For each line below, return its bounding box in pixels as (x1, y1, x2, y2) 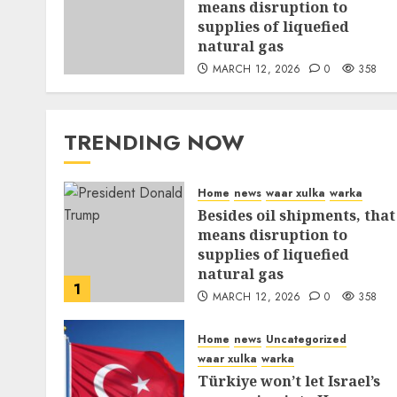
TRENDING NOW (64, 127, 245, 158)
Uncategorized (266, 331, 346, 347)
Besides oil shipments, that (198, 206, 395, 225)
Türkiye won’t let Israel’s (198, 371, 380, 391)
